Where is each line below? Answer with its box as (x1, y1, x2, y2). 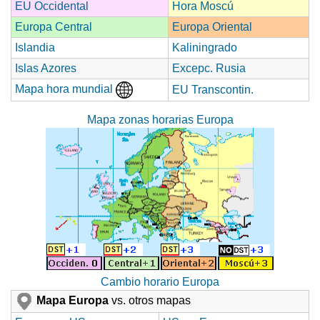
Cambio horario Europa (101, 275, 219, 288)
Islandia (15, 41, 55, 54)
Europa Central (15, 20, 92, 33)
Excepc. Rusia (172, 61, 246, 74)
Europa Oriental (172, 20, 252, 33)
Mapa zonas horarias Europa (86, 113, 234, 126)
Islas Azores (15, 61, 76, 74)
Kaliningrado (172, 41, 237, 54)
